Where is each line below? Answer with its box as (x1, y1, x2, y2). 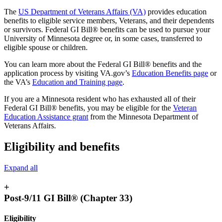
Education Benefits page (132, 69, 208, 78)
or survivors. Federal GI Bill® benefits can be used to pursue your (4, 25, 210, 34)
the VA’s (4, 78, 32, 87)
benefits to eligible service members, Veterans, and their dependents (4, 16, 214, 25)
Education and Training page (32, 78, 122, 87)
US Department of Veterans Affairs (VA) (18, 7, 146, 16)
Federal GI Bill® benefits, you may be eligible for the (4, 104, 173, 112)
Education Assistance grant (4, 112, 88, 121)
